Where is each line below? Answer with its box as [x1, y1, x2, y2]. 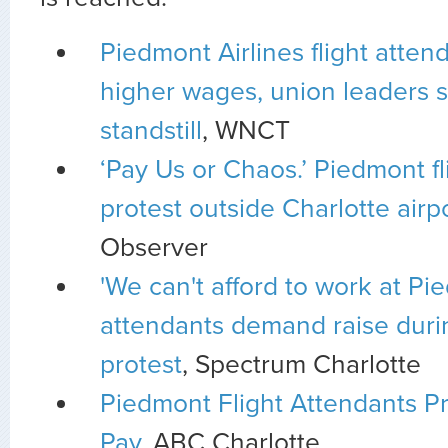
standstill [100, 114, 202, 147]
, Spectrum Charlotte [182, 348, 421, 381]
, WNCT [202, 114, 290, 147]
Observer [100, 231, 215, 264]
